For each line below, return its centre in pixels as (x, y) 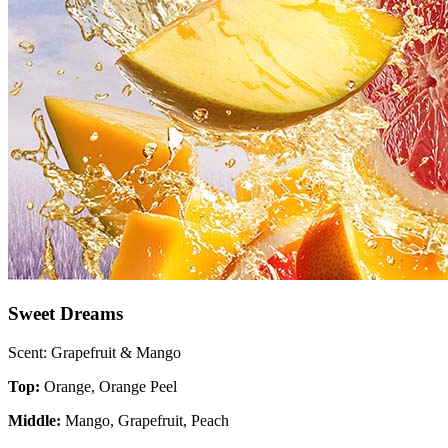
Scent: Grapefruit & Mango (94, 352)
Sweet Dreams (65, 313)
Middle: (36, 420)
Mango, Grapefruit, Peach (147, 420)
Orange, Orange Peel (110, 386)
